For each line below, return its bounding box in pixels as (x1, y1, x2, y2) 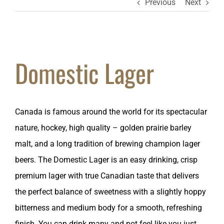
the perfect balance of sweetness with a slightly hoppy (15, 187, 206, 196)
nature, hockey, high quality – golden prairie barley (15, 123, 191, 132)
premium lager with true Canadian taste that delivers (15, 171, 199, 180)
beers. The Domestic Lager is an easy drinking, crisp (15, 155, 197, 164)
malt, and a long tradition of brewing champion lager (15, 139, 200, 148)
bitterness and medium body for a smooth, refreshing (15, 203, 202, 212)
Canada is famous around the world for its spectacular (15, 107, 207, 116)
